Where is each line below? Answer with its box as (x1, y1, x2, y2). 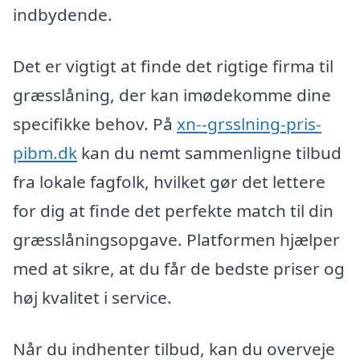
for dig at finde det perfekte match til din (13, 199, 333, 223)
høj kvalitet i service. (13, 286, 172, 309)
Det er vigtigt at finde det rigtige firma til (13, 55, 333, 78)
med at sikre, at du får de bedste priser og (13, 257, 345, 280)
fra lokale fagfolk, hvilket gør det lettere (13, 170, 325, 194)
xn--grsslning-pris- (177, 112, 321, 136)
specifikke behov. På (13, 112, 177, 136)
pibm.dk (13, 141, 77, 165)
